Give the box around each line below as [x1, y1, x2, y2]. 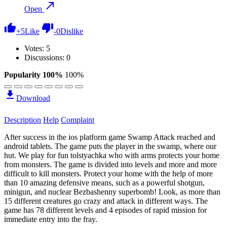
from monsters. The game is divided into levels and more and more [4, 160, 217, 169]
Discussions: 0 [24, 53, 70, 62]
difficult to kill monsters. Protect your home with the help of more [4, 169, 213, 178]
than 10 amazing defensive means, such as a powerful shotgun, [4, 178, 205, 187]
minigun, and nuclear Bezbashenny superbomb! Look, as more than [4, 187, 220, 196]
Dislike [60, 26, 83, 35]
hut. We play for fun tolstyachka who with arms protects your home [4, 150, 219, 160]
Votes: [24, 44, 46, 53]
